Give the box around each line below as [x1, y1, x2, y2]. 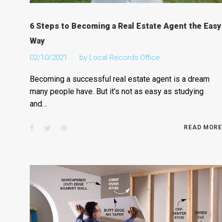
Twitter [50, 123, 73, 132]
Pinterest [66, 123, 96, 132]
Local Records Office [89, 53, 160, 62]
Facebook [33, 123, 66, 132]
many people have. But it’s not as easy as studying [29, 86, 204, 96]
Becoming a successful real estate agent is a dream [29, 74, 210, 84]
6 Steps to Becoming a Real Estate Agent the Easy [29, 21, 221, 31]
